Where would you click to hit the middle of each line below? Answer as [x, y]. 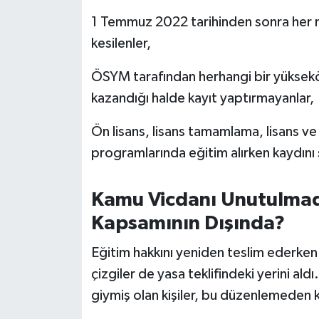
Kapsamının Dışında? [188, 224]
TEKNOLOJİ [72, 85]
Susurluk [64, 12]
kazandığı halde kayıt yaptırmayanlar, [202, 99]
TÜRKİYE [64, 158]
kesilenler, [121, 44]
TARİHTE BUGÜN [87, 49]
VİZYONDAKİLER [87, 194]
